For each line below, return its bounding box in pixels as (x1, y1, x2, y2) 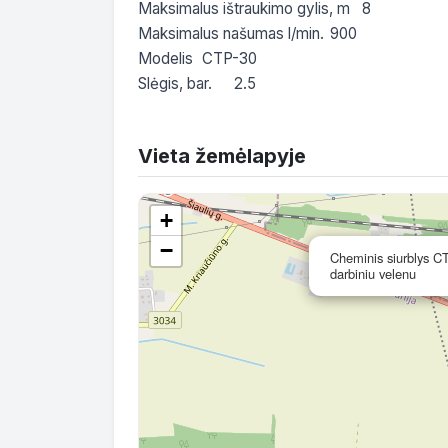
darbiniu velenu (330, 263, 416, 283)
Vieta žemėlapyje (138, 143, 306, 168)
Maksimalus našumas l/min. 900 (138, 23, 324, 43)
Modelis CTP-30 (138, 48, 193, 68)
